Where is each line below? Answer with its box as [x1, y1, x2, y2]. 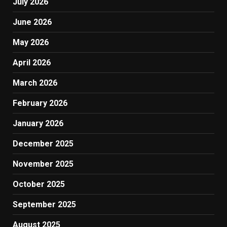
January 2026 [13, 118, 63, 128]
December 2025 [13, 138, 73, 148]
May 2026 [13, 37, 49, 47]
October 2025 [13, 179, 65, 189]
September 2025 [13, 199, 76, 209]
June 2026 [13, 17, 52, 27]
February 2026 [13, 98, 67, 108]
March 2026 [13, 78, 57, 88]
